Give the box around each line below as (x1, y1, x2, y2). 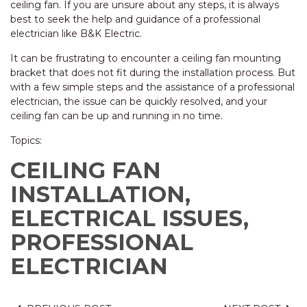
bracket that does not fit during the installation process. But (10, 66, 295, 79)
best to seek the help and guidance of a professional (10, 13, 260, 25)
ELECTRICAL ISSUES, (10, 205, 249, 232)
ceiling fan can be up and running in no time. (10, 110, 223, 122)
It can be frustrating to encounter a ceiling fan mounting (10, 52, 281, 64)
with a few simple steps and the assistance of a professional (10, 81, 295, 93)
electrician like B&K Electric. (10, 27, 142, 40)
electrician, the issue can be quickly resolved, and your (10, 95, 267, 108)
